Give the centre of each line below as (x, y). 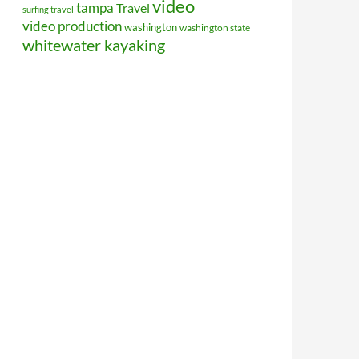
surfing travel (48, 9)
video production (72, 26)
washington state (215, 28)
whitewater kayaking (94, 45)
